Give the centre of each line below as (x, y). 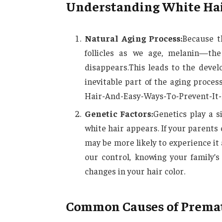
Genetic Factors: (119, 114)
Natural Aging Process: (133, 38)
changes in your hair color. (135, 171)
